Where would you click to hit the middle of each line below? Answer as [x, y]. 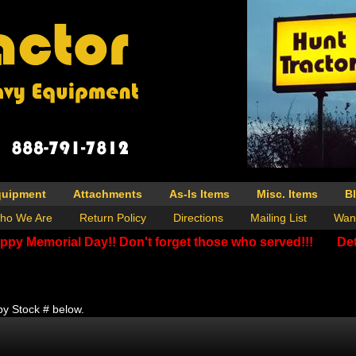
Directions [198, 218]
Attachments [108, 194]
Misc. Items [287, 194]
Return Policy [112, 218]
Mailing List [278, 218]
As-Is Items [199, 194]
